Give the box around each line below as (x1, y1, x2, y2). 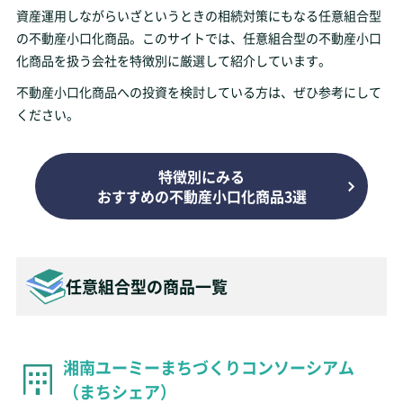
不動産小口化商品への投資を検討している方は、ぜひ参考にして (15, 83, 381, 101)
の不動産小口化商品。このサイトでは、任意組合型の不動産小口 (15, 29, 381, 47)
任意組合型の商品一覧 (65, 274, 228, 298)
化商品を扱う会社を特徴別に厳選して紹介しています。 (15, 51, 331, 69)
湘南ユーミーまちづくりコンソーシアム (62, 355, 354, 379)
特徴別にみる (158, 166, 245, 187)
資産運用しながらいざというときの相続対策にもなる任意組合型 (15, 6, 381, 24)
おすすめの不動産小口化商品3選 (96, 185, 307, 207)
